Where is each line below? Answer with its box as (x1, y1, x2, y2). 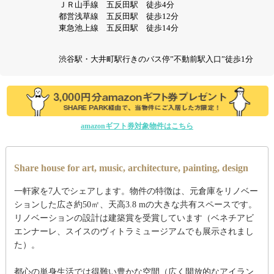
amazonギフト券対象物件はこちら (81, 122, 193, 131)
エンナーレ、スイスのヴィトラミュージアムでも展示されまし (13, 227, 254, 237)
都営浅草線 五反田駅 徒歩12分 (59, 12, 179, 21)
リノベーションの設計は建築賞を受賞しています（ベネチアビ (13, 213, 254, 223)
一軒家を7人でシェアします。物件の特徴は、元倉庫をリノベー (13, 187, 258, 196)
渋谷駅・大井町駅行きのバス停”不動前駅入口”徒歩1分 (59, 54, 254, 64)
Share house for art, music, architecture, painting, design (13, 163, 248, 174)
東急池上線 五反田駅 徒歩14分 (59, 23, 179, 32)
